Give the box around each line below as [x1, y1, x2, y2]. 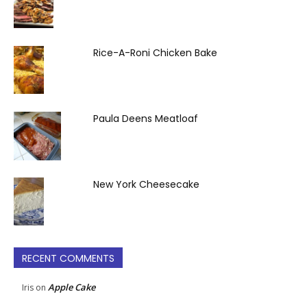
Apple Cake [48, 281, 95, 294]
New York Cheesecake [93, 177, 199, 192]
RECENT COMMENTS [22, 251, 114, 266]
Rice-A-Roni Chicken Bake [93, 46, 217, 60]
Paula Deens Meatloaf [93, 112, 198, 126]
